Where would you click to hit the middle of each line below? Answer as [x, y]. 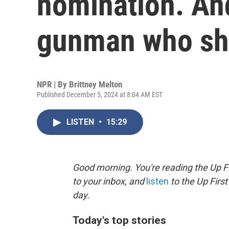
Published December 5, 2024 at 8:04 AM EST [100, 95]
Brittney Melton [96, 84]
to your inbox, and [109, 181]
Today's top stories [119, 220]
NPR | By [53, 84]
